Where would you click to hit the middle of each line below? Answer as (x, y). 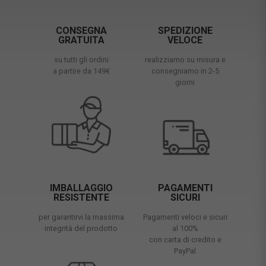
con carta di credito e (185, 239)
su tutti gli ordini (81, 59)
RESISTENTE (81, 197)
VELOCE (185, 40)
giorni (185, 82)
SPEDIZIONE (185, 30)
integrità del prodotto (81, 228)
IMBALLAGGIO (81, 188)
